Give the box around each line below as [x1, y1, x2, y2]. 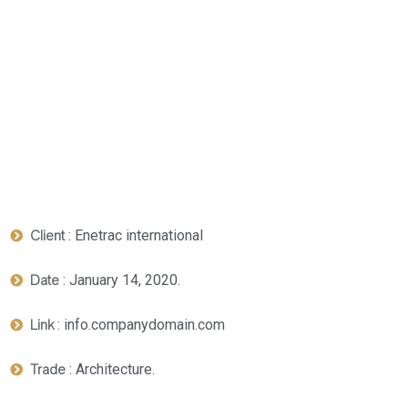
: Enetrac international [65, 227, 203, 244]
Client [30, 228, 65, 244]
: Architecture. [66, 361, 155, 378]
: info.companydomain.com [54, 316, 225, 333]
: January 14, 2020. [59, 271, 180, 289]
